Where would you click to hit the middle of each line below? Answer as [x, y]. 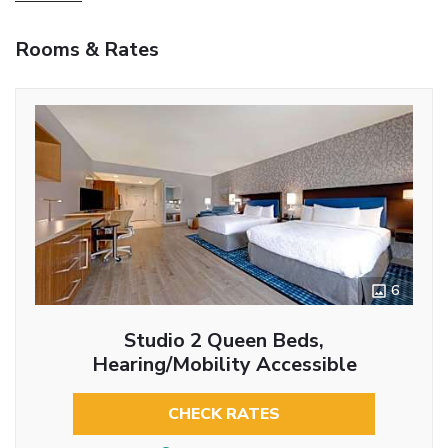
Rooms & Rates [87, 49]
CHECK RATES [224, 413]
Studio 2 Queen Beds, [224, 340]
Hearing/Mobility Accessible [224, 364]
